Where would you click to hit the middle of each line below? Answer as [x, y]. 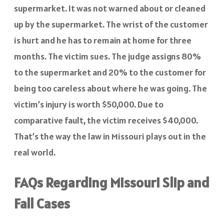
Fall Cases [42, 203]
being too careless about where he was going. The [110, 88]
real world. [35, 152]
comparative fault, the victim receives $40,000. [106, 120]
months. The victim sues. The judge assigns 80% [107, 56]
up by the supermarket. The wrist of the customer [111, 24]
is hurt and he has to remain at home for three [103, 40]
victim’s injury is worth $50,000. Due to [89, 104]
